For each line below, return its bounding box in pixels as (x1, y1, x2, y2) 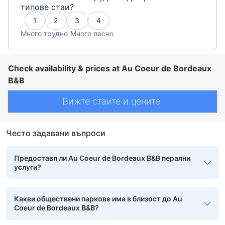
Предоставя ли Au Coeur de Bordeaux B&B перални (14, 153, 190, 162)
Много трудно (21, 29, 68, 38)
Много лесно (70, 29, 114, 38)
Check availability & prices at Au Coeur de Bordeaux (8, 63, 211, 73)
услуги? (14, 162, 41, 171)
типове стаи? (21, 2, 74, 13)
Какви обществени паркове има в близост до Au (14, 194, 182, 203)
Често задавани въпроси (6, 128, 105, 138)
